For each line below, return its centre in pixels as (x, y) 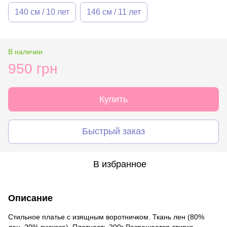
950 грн (33, 68)
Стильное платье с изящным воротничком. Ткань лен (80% (106, 217)
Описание (30, 198)
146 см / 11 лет (114, 12)
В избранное (120, 164)
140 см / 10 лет (42, 12)
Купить (113, 99)
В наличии (25, 51)
